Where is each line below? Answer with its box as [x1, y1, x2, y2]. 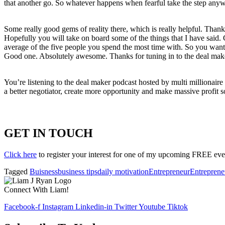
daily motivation [97, 167, 149, 176]
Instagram [42, 202, 73, 211]
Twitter [115, 202, 137, 211]
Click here [4, 150, 37, 159]
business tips [58, 167, 97, 176]
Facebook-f [4, 202, 40, 211]
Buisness [30, 167, 58, 176]
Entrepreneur [149, 167, 190, 176]
